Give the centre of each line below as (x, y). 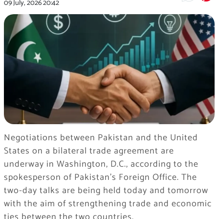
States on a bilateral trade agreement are (89, 151)
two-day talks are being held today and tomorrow (106, 191)
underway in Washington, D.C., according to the (101, 164)
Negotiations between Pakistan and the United (101, 138)
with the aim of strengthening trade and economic (108, 204)
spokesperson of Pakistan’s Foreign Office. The (100, 178)
